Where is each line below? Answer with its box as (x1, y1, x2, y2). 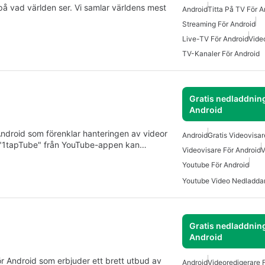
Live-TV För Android (182, 34, 248, 44)
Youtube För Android (182, 160, 249, 170)
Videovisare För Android (182, 146, 261, 155)
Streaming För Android (182, 20, 256, 29)
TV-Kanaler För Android (182, 49, 260, 59)
